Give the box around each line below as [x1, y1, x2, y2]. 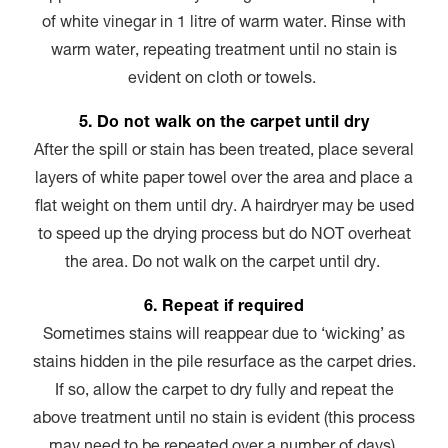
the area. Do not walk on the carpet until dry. [64, 255, 384, 272]
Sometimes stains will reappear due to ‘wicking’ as [43, 327, 405, 344]
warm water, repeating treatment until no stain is [51, 43, 397, 60]
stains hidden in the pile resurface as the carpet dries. [32, 355, 416, 372]
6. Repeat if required [143, 299, 305, 316]
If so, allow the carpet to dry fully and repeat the [54, 383, 394, 400]
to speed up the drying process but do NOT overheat [37, 227, 411, 244]
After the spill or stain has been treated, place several [34, 143, 414, 160]
